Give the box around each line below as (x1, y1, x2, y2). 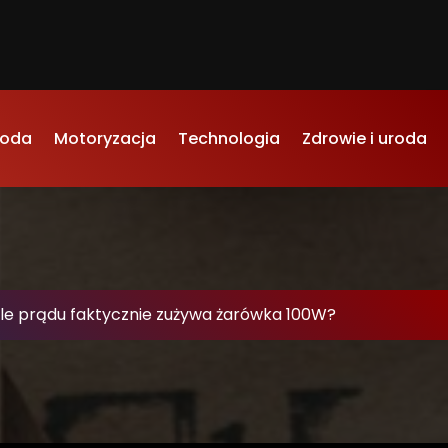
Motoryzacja (54, 127, 156, 150)
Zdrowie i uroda (302, 127, 427, 150)
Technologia (178, 127, 280, 150)
